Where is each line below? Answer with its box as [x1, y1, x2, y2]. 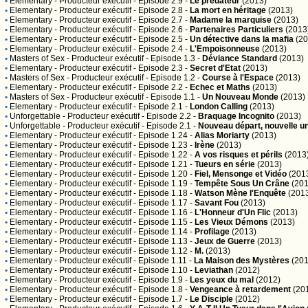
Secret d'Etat [190, 63, 241, 73]
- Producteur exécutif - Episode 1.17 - [52, 198, 195, 208]
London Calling [190, 102, 247, 111]
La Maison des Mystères [194, 256, 289, 265]
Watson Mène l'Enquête [195, 188, 286, 198]
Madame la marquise [190, 15, 272, 25]
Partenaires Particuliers [190, 25, 283, 34]
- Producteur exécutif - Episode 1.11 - [52, 256, 194, 265]
